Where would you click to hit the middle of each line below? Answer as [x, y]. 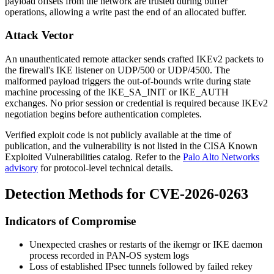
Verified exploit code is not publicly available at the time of [118, 135]
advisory [21, 168]
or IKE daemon [231, 245]
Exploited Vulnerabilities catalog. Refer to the [94, 157]
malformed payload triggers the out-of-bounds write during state [128, 81]
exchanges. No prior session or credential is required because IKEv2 [136, 103]
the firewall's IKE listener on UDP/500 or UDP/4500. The [117, 70]
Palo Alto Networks [221, 157]
